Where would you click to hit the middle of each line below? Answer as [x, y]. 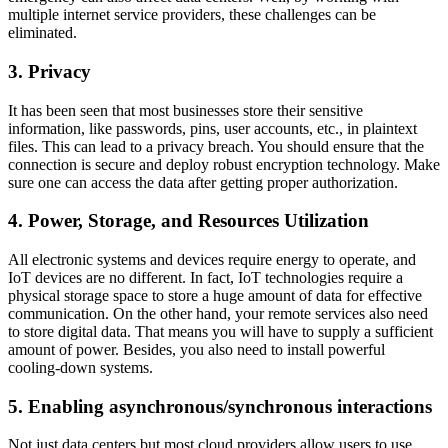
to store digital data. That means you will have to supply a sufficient [220, 331]
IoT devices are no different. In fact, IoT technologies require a [205, 277]
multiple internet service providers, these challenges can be [192, 15]
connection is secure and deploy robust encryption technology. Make [224, 164]
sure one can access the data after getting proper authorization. [203, 182]
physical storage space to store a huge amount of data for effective [215, 295]
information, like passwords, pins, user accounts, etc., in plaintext [212, 128]
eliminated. [42, 33]
